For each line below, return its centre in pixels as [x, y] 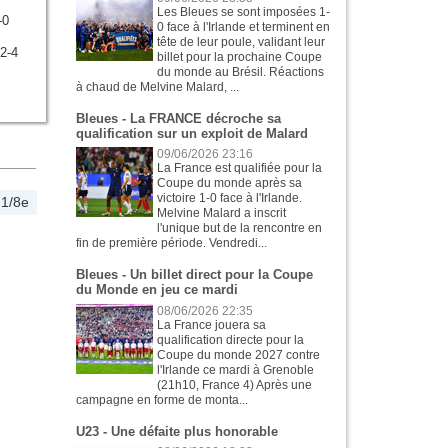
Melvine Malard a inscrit [222, 213]
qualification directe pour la [231, 339]
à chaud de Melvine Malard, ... [157, 86]
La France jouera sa [212, 324]
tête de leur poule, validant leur [241, 41]
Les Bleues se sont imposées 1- [244, 11]
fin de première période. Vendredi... [171, 243]
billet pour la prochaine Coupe [240, 56]
